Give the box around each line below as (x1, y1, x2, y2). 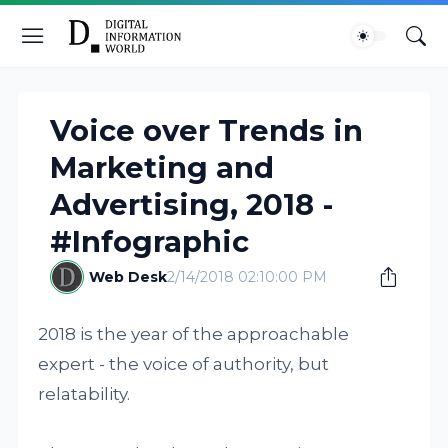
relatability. (38, 384, 131, 404)
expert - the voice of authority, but (38, 354, 330, 374)
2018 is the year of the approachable (38, 324, 350, 344)
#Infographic (50, 224, 250, 259)
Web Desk (89, 268, 168, 286)
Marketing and (50, 150, 275, 185)
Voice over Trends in (50, 113, 364, 148)
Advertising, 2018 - (50, 187, 334, 222)
